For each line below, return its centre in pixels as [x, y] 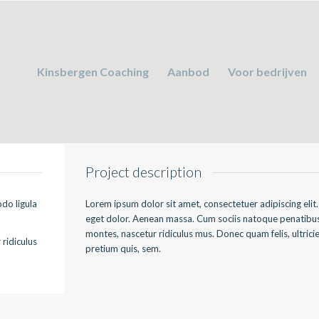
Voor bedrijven [267, 72]
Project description [143, 172]
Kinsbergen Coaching [93, 72]
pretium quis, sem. [123, 248]
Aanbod [188, 72]
